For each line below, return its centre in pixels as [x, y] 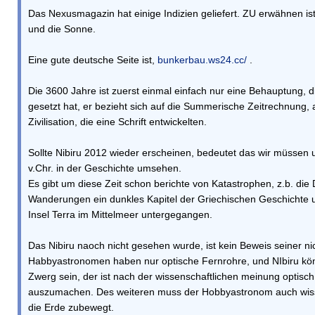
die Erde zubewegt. [71, 307]
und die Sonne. [62, 29]
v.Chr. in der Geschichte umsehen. [105, 168]
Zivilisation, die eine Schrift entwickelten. [117, 122]
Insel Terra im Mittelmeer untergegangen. [120, 214]
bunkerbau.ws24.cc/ [202, 60]
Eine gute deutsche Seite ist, [93, 60]
